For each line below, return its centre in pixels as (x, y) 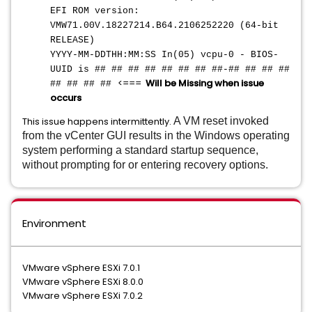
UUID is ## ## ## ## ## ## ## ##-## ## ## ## (170, 69)
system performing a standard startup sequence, (140, 150)
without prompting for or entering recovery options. (145, 165)
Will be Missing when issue (205, 83)
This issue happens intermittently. (98, 122)
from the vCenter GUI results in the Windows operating (156, 135)
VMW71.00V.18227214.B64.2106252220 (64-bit (164, 25)
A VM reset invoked (221, 121)
